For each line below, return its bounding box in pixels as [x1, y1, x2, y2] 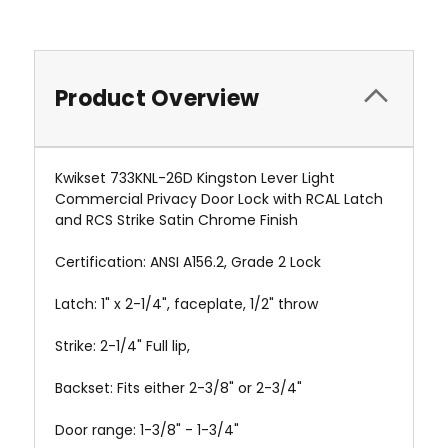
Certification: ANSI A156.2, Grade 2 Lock [55, 251, 321, 272]
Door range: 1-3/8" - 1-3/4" [55, 419, 239, 440]
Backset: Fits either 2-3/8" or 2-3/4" [55, 377, 302, 398]
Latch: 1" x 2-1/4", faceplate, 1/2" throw [55, 293, 318, 314]
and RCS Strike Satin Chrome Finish [55, 209, 298, 230]
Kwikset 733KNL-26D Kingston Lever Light [55, 167, 335, 188]
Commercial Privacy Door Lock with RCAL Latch [55, 188, 383, 209]
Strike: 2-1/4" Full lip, [55, 335, 194, 356]
